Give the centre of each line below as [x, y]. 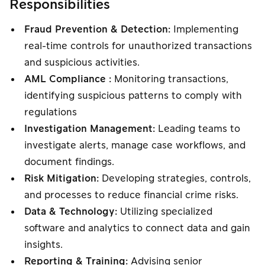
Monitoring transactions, [170, 79]
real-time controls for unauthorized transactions [138, 46]
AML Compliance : [68, 79]
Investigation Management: [90, 129]
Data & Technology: [71, 212]
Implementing [204, 30]
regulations [52, 112]
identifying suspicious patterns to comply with [133, 96]
